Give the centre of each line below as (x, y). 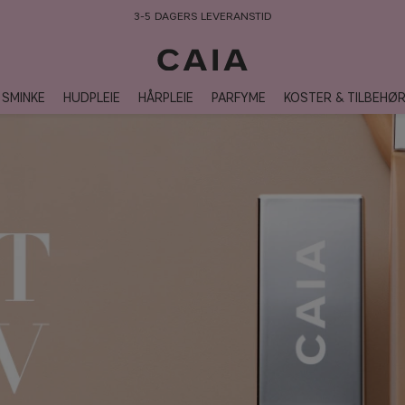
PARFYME (239, 98)
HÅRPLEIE (166, 98)
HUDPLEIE (92, 98)
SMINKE (24, 98)
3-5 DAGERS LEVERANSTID (202, 16)
